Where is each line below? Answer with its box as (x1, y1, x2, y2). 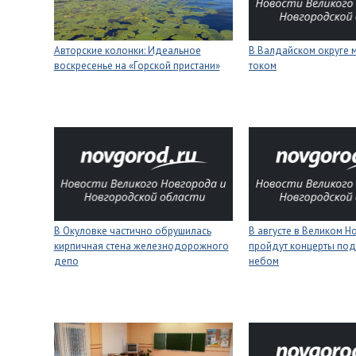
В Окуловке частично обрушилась (53, 224, 211, 238)
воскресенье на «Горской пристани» (53, 59, 220, 72)
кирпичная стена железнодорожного (53, 239, 229, 253)
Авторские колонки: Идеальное (53, 44, 201, 57)
